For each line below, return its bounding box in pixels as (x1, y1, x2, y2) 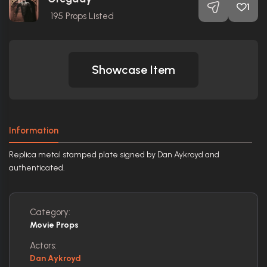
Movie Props (30, 220, 79, 231)
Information (9, 125, 58, 136)
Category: (30, 207, 70, 218)
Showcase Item (92, 63, 175, 77)
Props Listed (63, 11, 114, 22)
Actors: (30, 240, 57, 252)
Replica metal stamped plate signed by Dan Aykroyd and (9, 150, 219, 160)
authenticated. (9, 163, 65, 173)
